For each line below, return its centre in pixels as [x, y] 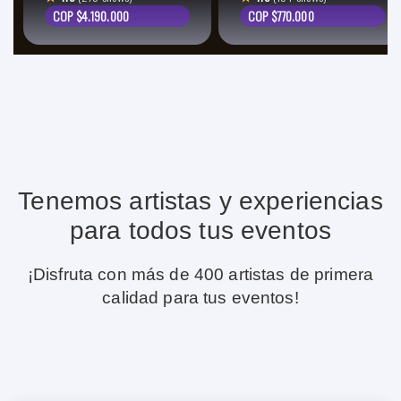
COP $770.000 [281, 16]
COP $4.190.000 [91, 16]
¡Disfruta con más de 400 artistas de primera [200, 274]
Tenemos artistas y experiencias [200, 201]
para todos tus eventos [200, 230]
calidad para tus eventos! [200, 298]
